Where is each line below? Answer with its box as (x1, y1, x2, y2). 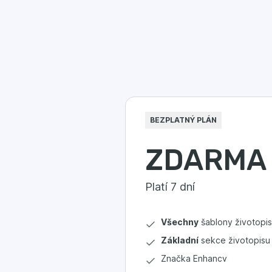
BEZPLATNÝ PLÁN (150, 115, 217, 124)
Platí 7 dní (145, 180, 195, 193)
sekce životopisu (199, 235, 270, 245)
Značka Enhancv (161, 253, 227, 263)
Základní (161, 235, 199, 245)
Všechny (161, 217, 199, 227)
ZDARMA (145, 143, 267, 177)
